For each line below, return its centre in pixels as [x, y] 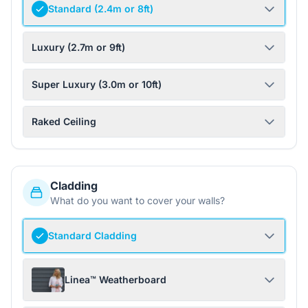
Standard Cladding [92, 235]
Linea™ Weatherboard [115, 279]
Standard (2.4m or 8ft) [101, 9]
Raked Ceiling [64, 121]
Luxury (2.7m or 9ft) [78, 47]
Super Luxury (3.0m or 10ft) [97, 84]
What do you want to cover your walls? [137, 200]
